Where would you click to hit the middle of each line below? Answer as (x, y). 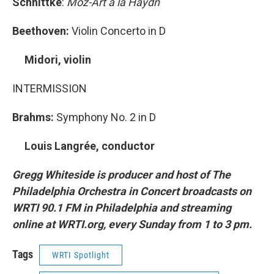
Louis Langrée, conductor (83, 146)
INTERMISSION (50, 89)
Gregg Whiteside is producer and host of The (121, 175)
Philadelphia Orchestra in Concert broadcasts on (132, 191)
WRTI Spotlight (81, 255)
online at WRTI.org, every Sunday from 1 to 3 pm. (132, 224)
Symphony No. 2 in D (106, 117)
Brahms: (34, 117)
